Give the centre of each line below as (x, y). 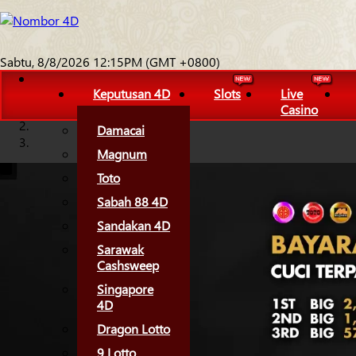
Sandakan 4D (133, 225)
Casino (300, 109)
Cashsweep (128, 265)
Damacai (121, 130)
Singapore (125, 289)
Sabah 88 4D (132, 201)
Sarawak (120, 249)
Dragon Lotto (133, 329)
